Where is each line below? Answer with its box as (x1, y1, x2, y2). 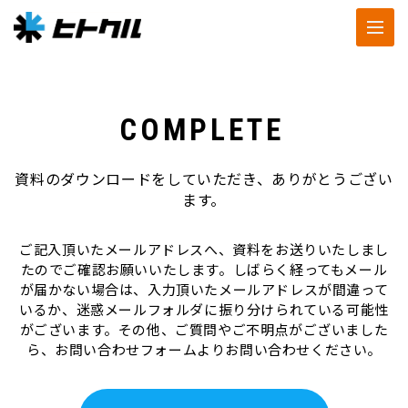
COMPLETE (120, 112, 284, 148)
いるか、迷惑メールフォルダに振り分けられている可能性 (19, 300, 389, 319)
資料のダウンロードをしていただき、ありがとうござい (15, 168, 393, 189)
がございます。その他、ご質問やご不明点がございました (19, 320, 389, 339)
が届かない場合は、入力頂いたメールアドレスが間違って (19, 280, 389, 299)
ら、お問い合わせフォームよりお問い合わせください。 (26, 340, 382, 359)
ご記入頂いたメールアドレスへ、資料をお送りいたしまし (19, 240, 389, 259)
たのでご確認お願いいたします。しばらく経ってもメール (20, 260, 388, 279)
